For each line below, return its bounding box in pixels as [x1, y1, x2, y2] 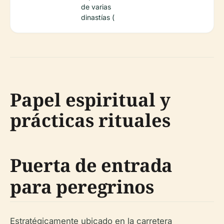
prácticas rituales [10, 108, 170, 132]
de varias [81, 2, 111, 11]
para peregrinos [10, 174, 154, 199]
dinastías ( [81, 13, 114, 21]
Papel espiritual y [10, 87, 170, 112]
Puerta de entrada [10, 153, 172, 177]
